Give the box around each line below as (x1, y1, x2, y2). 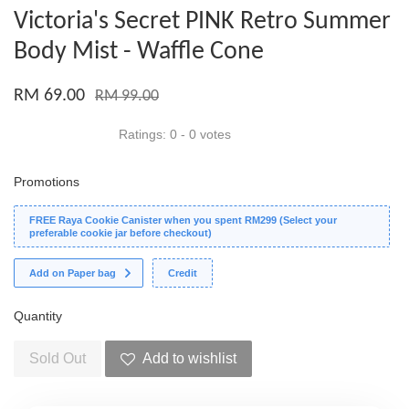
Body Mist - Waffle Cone (14, 39, 264, 66)
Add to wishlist (142, 351, 236, 367)
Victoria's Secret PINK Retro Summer (14, 9, 391, 36)
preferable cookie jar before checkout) (29, 227, 212, 239)
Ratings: (119, 127, 170, 142)
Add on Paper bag (29, 267, 116, 279)
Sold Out (29, 351, 86, 367)
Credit (168, 267, 198, 279)
